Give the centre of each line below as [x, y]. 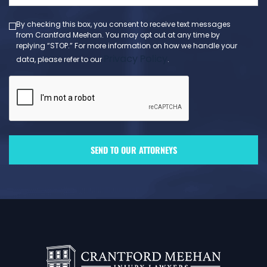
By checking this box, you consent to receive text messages [124, 24]
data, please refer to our [60, 60]
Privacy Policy [136, 59]
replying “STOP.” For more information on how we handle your [127, 46]
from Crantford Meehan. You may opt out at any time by [118, 35]
